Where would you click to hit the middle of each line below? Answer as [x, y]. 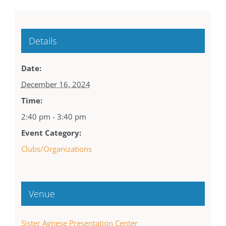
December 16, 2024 [55, 84]
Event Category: [51, 132]
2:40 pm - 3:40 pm [53, 116]
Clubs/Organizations [56, 149]
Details [42, 41]
